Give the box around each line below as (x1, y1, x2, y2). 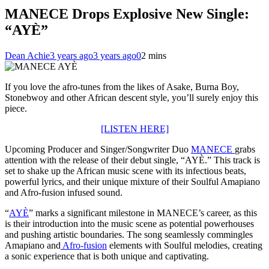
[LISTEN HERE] (100, 123, 169, 134)
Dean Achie (5, 50, 50, 61)
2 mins (141, 50, 166, 61)
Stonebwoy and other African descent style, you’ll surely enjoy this (5, 92, 258, 103)
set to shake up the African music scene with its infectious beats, (5, 165, 246, 176)
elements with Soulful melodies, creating (107, 240, 262, 250)
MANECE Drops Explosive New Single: (5, 6, 249, 22)
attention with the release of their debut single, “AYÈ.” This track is (5, 154, 260, 165)
